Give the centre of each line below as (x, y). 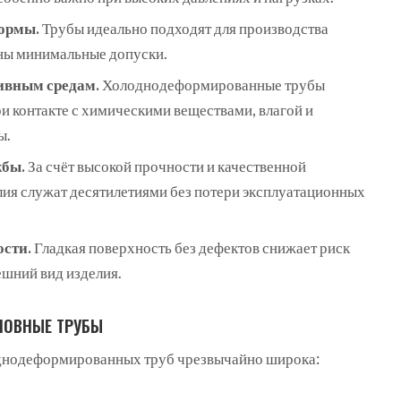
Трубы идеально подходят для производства (184, 28)
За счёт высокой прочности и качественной (166, 166)
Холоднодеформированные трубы (212, 84)
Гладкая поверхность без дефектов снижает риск (191, 247)
